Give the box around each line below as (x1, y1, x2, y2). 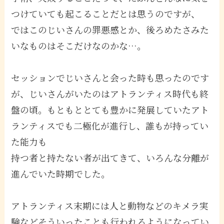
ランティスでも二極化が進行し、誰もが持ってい (11, 118, 209, 132)
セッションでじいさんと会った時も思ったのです (11, 70, 209, 84)
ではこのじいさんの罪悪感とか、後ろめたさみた (11, 22, 209, 36)
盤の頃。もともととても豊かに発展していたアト (11, 102, 209, 116)
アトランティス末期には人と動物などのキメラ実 (11, 198, 209, 212)
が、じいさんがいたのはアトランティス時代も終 (11, 86, 209, 100)
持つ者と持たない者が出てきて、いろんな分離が (11, 150, 209, 164)
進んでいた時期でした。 (11, 166, 110, 180)
